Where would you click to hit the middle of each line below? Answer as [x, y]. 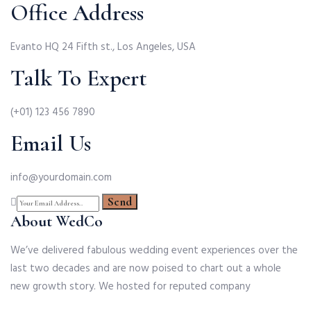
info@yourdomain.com [61, 177]
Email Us [51, 143]
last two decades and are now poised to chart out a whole [146, 268]
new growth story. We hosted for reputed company [130, 286]
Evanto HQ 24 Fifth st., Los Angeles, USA [103, 47]
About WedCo [57, 221]
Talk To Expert [79, 78]
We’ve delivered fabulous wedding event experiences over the [154, 250]
